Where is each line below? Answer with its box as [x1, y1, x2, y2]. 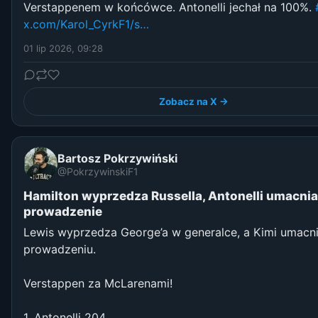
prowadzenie [23, 204, 102, 219]
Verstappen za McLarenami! [23, 276, 172, 291]
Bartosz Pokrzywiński [57, 150, 177, 165]
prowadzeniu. [23, 242, 96, 257]
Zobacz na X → [159, 96, 229, 108]
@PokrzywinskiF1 [57, 165, 138, 177]
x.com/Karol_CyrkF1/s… [23, 17, 149, 32]
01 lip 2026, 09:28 [23, 43, 103, 55]
